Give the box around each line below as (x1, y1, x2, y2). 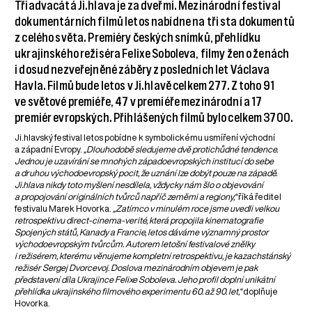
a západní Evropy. (15, 145, 83, 155)
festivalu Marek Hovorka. (15, 204, 114, 214)
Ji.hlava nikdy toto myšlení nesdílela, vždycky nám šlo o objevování (15, 180, 264, 190)
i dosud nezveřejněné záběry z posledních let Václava (15, 63, 270, 77)
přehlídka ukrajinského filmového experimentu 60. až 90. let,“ (15, 287, 242, 297)
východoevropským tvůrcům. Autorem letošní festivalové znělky (15, 240, 256, 249)
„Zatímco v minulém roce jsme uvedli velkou (113, 204, 280, 214)
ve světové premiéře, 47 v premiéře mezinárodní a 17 (15, 95, 263, 109)
